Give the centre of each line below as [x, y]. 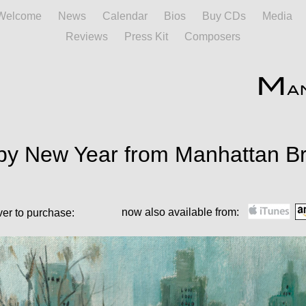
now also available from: [180, 212]
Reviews [88, 37]
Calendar [126, 16]
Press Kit [148, 37]
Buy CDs [225, 16]
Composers [212, 37]
